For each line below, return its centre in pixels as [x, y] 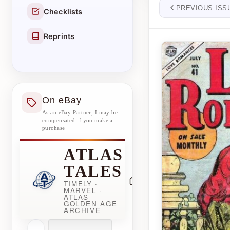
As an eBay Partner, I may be [80, 112]
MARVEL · [83, 190]
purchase [54, 128]
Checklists [63, 11]
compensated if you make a [78, 120]
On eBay [62, 100]
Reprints [59, 36]
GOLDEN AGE [91, 204]
